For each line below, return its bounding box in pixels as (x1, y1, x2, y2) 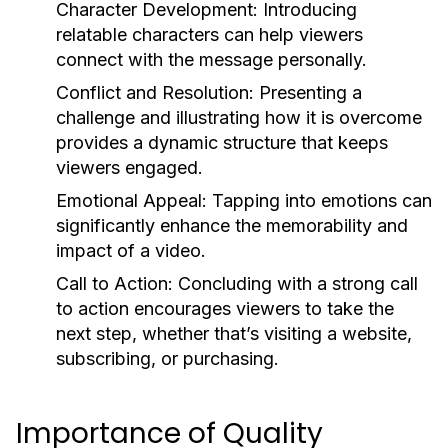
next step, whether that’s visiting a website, (56, 323, 412, 344)
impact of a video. (56, 240, 206, 261)
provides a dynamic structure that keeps (56, 132, 388, 153)
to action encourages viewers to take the (56, 298, 394, 319)
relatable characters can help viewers (56, 24, 363, 45)
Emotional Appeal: (56, 190, 207, 211)
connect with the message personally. (56, 49, 367, 70)
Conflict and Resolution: (56, 82, 254, 103)
